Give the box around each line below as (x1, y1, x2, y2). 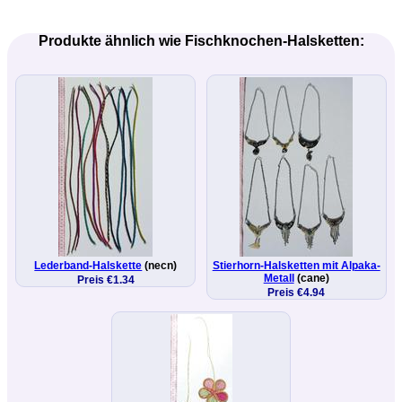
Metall (263, 271, 294, 284)
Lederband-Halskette (34, 258, 143, 272)
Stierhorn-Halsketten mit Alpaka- (212, 258, 380, 272)
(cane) (293, 271, 329, 284)
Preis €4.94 (267, 285, 326, 299)
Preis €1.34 (76, 273, 135, 286)
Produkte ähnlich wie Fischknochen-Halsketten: (38, 33, 364, 48)
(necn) (142, 258, 178, 272)
